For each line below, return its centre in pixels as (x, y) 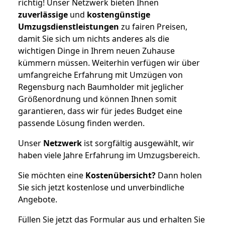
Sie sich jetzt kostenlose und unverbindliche (101, 187)
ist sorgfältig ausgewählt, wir (138, 143)
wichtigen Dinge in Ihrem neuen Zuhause (96, 50)
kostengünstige (119, 14)
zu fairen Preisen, (153, 26)
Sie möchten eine (52, 175)
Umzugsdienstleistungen (69, 26)
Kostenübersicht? (121, 175)
